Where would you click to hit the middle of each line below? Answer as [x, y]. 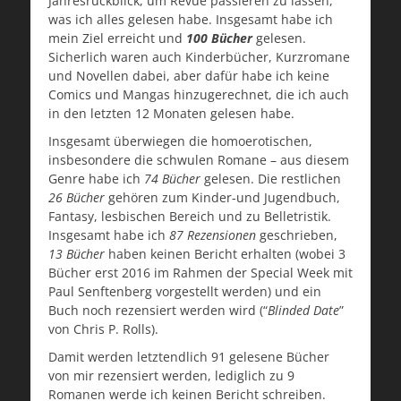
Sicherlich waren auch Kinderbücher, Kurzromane [199, 57]
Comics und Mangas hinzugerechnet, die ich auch [199, 95]
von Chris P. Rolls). [103, 329]
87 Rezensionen [213, 235]
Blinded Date [303, 311]
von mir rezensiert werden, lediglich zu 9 [171, 376]
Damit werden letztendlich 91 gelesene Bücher [189, 357]
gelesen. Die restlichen [271, 179]
